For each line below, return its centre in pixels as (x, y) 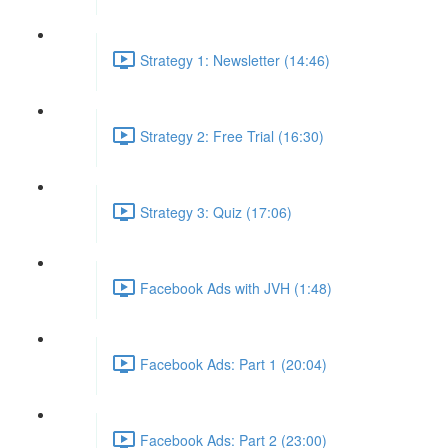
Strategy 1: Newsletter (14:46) (235, 59)
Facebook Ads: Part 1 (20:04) (233, 363)
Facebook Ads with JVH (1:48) (236, 287)
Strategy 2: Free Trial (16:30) (232, 135)
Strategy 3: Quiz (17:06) (216, 211)
